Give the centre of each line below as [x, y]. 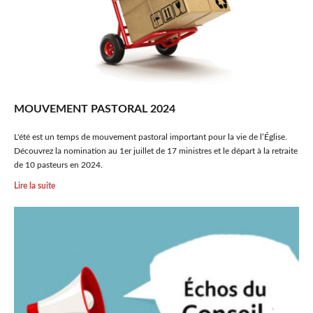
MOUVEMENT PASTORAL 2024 [95, 109]
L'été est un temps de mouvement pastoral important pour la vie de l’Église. [151, 137]
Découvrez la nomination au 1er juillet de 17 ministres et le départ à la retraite [156, 151]
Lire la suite [35, 186]
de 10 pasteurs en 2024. [58, 165]
